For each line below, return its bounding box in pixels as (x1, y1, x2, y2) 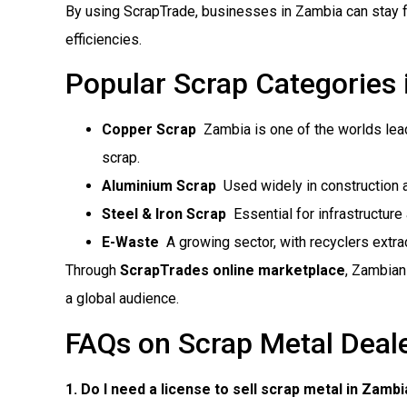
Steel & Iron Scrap (102, 205, 226, 223)
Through (65, 262, 120, 280)
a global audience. (65, 290, 179, 308)
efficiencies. (65, 30, 142, 48)
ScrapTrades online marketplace (120, 262, 345, 280)
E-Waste (102, 233, 159, 252)
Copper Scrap (102, 121, 196, 139)
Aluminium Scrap (102, 177, 216, 195)
